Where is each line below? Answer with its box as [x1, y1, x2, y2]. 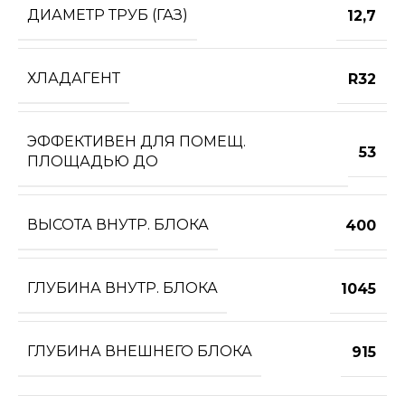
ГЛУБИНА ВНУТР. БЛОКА [27, 279, 218, 297]
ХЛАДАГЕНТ [27, 70, 120, 88]
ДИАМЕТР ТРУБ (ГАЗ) [27, 6, 188, 24]
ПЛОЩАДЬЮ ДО [27, 153, 158, 171]
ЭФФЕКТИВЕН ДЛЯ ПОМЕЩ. [27, 133, 246, 151]
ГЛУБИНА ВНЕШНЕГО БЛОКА [27, 343, 252, 361]
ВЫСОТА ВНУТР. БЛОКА [27, 216, 209, 234]
